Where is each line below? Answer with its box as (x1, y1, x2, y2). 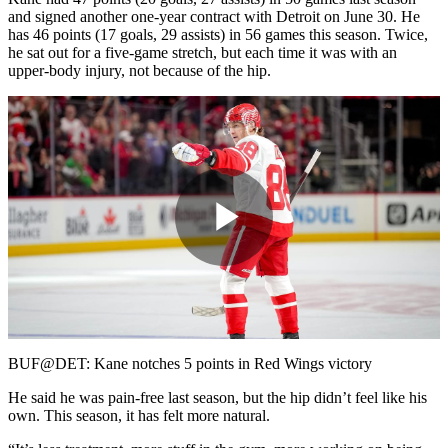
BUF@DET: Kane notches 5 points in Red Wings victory (8, 354, 372, 372)
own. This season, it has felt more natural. (8, 406, 270, 424)
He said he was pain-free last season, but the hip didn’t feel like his (8, 388, 427, 406)
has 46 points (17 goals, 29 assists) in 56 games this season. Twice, (8, 25, 428, 43)
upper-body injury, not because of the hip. (8, 61, 271, 79)
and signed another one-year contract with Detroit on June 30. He (8, 7, 420, 25)
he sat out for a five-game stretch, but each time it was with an (8, 43, 397, 61)
